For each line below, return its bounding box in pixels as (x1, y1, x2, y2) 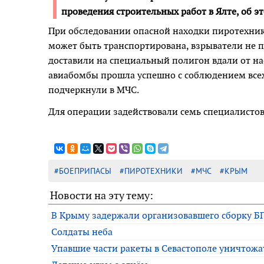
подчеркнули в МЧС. (48, 83, 139, 96)
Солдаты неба (51, 225, 113, 238)
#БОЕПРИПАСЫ (54, 165, 111, 176)
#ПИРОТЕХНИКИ (120, 165, 183, 176)
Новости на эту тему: (50, 188, 153, 202)
